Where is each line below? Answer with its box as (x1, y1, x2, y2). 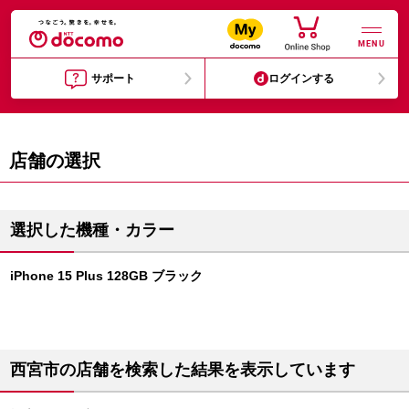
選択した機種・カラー (10, 221, 174, 239)
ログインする (268, 72, 335, 85)
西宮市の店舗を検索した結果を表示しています (10, 361, 355, 379)
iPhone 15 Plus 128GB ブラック (10, 268, 203, 283)
